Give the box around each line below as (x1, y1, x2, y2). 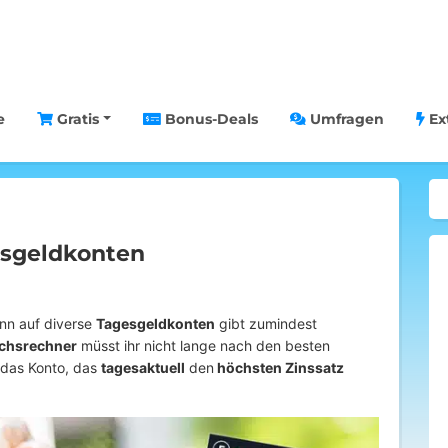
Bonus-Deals (160, 110, 258, 128)
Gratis (52, 110, 99, 128)
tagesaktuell (101, 359, 185, 376)
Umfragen (305, 110, 384, 128)
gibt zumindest (215, 315, 317, 332)
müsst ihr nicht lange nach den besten (77, 337, 330, 354)
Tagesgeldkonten (96, 315, 215, 332)
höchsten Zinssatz (214, 359, 344, 376)
